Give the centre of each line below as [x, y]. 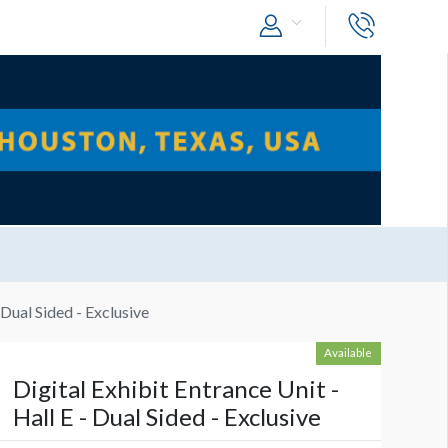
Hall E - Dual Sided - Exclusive [166, 417]
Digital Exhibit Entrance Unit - [175, 389]
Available [348, 352]
